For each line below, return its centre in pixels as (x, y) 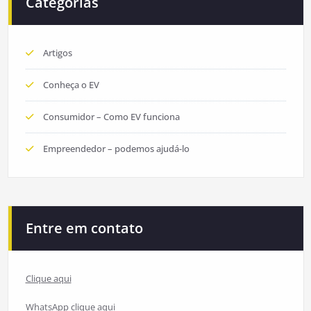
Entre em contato (84, 228)
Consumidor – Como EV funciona (111, 117)
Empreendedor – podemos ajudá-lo (116, 149)
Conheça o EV (71, 85)
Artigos (57, 53)
